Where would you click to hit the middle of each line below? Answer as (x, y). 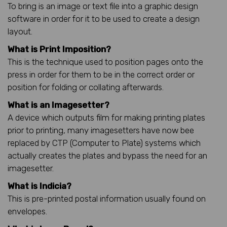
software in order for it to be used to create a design (104, 18)
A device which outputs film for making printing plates (106, 117)
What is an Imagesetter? (59, 105)
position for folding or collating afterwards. (86, 87)
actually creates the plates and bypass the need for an (107, 155)
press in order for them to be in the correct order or (101, 74)
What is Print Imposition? (59, 49)
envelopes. (27, 211)
